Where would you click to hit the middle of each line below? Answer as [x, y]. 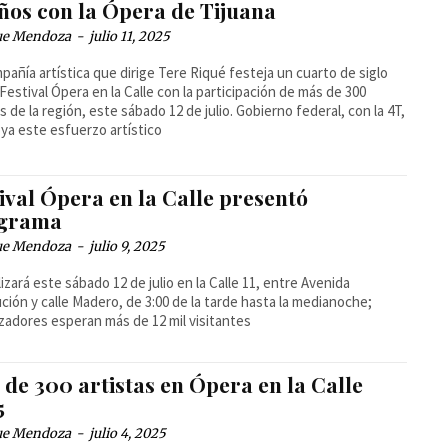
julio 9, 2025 [127, 246]
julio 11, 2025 [130, 36]
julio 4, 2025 [128, 433]
